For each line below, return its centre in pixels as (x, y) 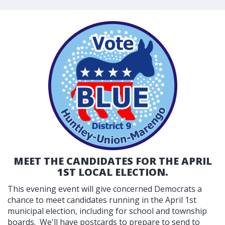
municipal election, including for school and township (107, 211)
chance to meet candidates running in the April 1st (102, 200)
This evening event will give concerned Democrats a (105, 189)
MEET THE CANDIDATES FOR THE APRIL (113, 161)
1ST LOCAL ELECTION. (113, 172)
